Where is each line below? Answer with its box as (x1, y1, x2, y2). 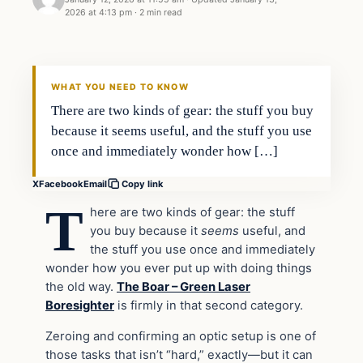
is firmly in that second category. (114, 298, 303, 314)
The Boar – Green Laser (117, 280, 250, 295)
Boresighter (45, 298, 114, 314)
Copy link (122, 178, 164, 190)
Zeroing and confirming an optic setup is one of (45, 328, 316, 344)
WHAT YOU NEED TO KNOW (51, 82, 189, 93)
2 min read (139, 6, 182, 18)
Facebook (39, 177, 83, 190)
